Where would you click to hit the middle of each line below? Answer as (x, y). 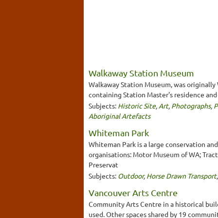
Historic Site (137, 105)
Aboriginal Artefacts (119, 116)
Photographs (191, 105)
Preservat (103, 164)
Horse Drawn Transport (182, 175)
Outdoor (131, 175)
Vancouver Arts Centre (133, 192)
